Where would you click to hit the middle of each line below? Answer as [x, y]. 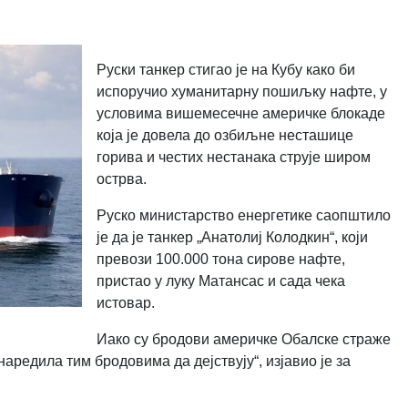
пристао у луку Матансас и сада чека [220, 280]
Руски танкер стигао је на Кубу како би [225, 69]
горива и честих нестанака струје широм [233, 157]
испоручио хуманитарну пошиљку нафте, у [241, 91]
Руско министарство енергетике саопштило [243, 215]
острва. [121, 178]
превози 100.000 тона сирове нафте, [220, 259]
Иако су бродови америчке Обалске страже [243, 339]
